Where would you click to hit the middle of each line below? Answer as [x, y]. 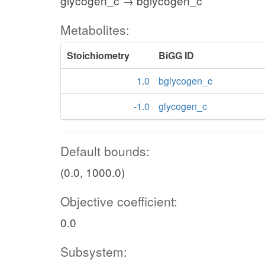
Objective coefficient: [119, 201]
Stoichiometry [98, 55]
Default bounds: [105, 151]
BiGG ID [176, 55]
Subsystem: [94, 251]
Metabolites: [95, 30]
